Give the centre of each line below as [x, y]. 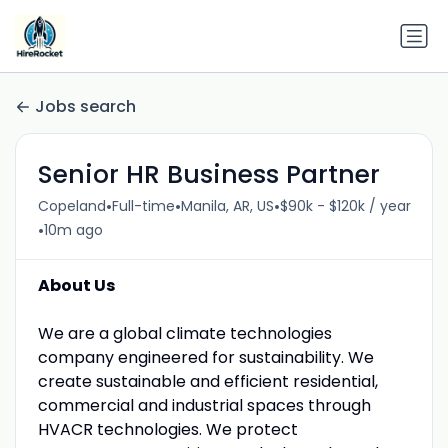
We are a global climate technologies [184, 333]
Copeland [71, 206]
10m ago [73, 230]
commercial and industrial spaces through [204, 405]
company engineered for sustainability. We [205, 357]
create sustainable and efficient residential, [207, 381]
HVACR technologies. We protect [167, 429]
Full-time [143, 206]
